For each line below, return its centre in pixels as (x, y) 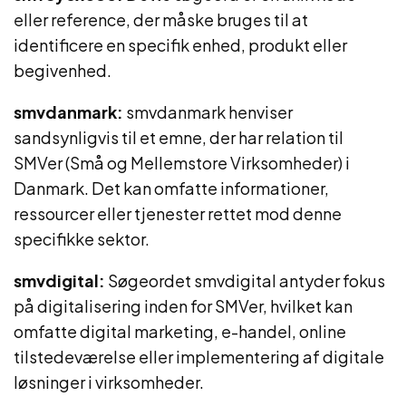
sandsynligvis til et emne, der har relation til (179, 137)
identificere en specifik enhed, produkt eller (180, 45)
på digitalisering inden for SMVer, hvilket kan (183, 306)
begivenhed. (63, 70)
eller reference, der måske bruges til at (161, 19)
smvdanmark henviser (208, 112)
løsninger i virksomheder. (109, 382)
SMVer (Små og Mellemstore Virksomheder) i (182, 163)
